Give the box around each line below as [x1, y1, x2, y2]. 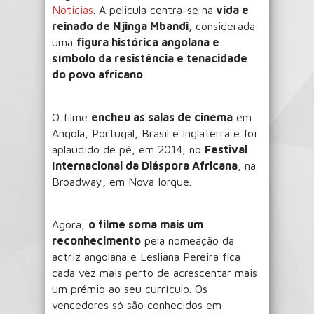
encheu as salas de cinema [91, 110, 233, 123]
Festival [205, 142, 247, 156]
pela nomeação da [141, 233, 234, 247]
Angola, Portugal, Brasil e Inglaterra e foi [52, 126, 257, 139]
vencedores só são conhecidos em [52, 298, 221, 311]
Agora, [52, 217, 88, 231]
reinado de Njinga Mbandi [52, 19, 189, 32]
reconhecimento [52, 233, 141, 247]
